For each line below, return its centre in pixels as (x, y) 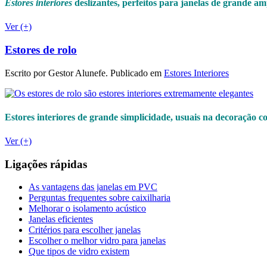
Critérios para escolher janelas (85, 230)
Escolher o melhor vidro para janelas (97, 241)
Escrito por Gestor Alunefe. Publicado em (84, 73)
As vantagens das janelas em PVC (93, 187)
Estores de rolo (41, 49)
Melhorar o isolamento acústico (87, 209)
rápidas (67, 164)
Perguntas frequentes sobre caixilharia (100, 198)
